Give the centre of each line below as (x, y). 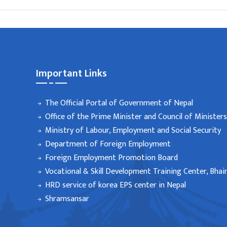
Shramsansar (67, 199)
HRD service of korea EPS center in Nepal (115, 185)
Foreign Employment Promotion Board (111, 158)
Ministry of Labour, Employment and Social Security (133, 130)
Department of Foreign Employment (108, 144)
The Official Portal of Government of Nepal (119, 103)
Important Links (71, 73)
